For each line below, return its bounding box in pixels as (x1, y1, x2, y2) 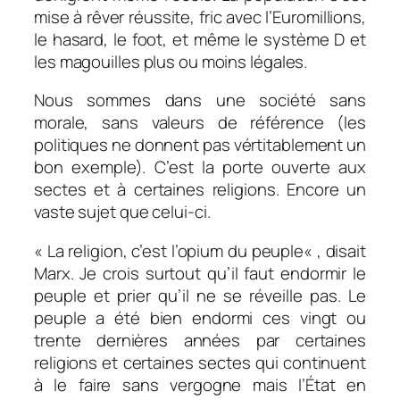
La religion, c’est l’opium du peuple (46, 238, 304, 262)
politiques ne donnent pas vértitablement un (34, 133, 366, 157)
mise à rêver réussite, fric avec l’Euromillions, (34, 4, 366, 29)
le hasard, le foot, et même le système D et (34, 27, 366, 51)
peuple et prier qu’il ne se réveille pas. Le (34, 283, 366, 307)
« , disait (304, 238, 366, 262)
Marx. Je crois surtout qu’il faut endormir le (34, 261, 366, 285)
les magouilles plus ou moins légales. (34, 49, 308, 73)
